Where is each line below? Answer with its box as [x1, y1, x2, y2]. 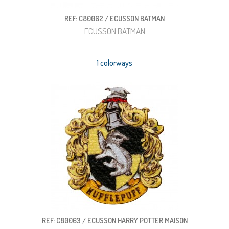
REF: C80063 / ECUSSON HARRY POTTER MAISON [41, 216, 188, 225]
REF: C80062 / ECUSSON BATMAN [64, 14, 165, 23]
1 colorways [97, 58, 132, 68]
